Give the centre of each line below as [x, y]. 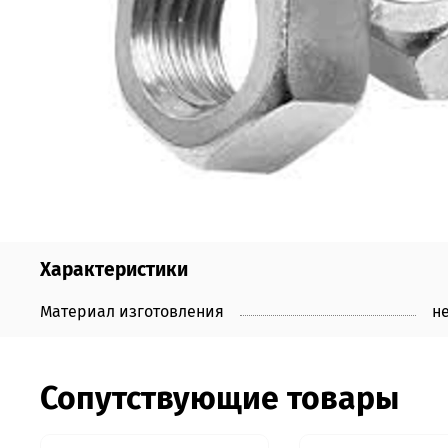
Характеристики [114, 269]
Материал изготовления [132, 311]
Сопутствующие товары [219, 397]
